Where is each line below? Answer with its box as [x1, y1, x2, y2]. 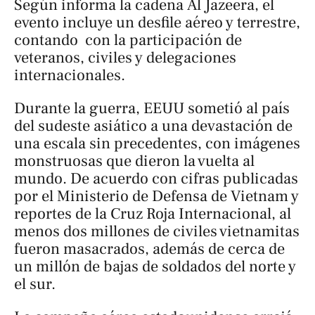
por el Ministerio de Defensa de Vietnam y [14, 186, 299, 207]
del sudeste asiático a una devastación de [14, 116, 292, 136]
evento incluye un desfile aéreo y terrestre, [14, 12, 300, 32]
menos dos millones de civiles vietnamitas [14, 221, 300, 242]
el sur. [14, 274, 56, 295]
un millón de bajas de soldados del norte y [14, 257, 296, 277]
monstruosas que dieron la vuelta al [14, 151, 255, 172]
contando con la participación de [14, 30, 242, 50]
